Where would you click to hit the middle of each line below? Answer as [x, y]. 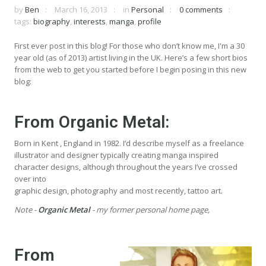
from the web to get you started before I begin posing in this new [130, 69]
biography [52, 21]
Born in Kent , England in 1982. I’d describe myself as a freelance [129, 143]
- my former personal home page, [150, 209]
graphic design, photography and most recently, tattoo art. [118, 190]
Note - [26, 209]
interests [90, 21]
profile [150, 21]
